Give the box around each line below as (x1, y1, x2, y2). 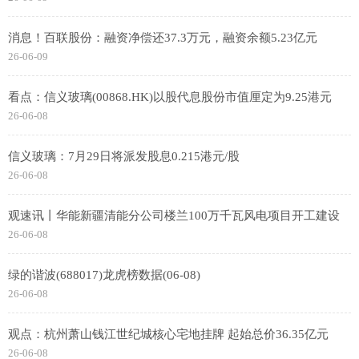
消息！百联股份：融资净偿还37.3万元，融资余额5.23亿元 (8, 31, 317, 44)
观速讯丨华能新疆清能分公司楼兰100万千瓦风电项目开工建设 (8, 209, 340, 222)
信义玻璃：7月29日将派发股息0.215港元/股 (8, 150, 240, 163)
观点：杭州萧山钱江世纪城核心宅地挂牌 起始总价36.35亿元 (8, 328, 329, 341)
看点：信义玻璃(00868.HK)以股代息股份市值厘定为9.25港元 (8, 91, 332, 103)
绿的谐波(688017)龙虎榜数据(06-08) (8, 268, 200, 281)
